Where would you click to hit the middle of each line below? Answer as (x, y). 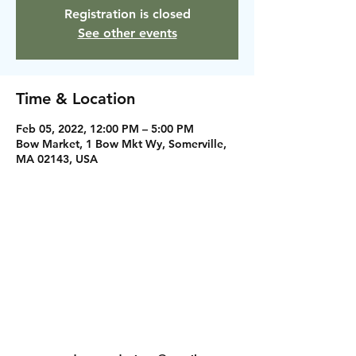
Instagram (66, 290)
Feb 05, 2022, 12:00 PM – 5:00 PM (105, 129)
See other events (127, 33)
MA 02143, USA (57, 159)
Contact (54, 337)
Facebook (127, 290)
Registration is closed (127, 14)
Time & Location (75, 99)
